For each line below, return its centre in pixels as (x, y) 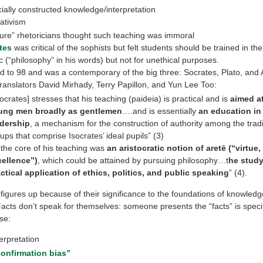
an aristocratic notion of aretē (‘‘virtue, (182, 148)
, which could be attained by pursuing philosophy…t (133, 161)
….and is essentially (160, 111)
